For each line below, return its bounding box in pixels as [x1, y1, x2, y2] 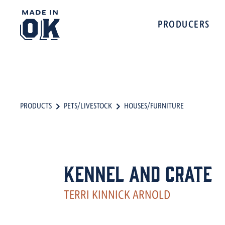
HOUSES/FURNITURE [124, 102, 184, 110]
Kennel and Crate [64, 160, 212, 185]
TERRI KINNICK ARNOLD [64, 190, 170, 202]
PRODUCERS [158, 20, 210, 30]
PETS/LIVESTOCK [64, 102, 112, 110]
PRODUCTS [20, 102, 52, 110]
